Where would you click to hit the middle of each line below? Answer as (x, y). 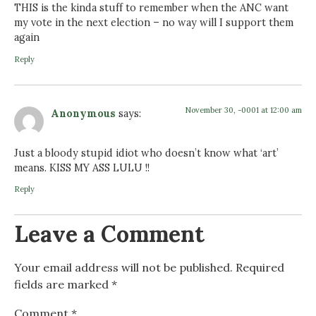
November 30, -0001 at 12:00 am (243, 110)
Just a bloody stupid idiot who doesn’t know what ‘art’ (146, 153)
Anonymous (83, 113)
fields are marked (63, 285)
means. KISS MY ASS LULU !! (82, 168)
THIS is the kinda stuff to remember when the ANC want (151, 8)
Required (260, 268)
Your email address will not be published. (123, 268)
